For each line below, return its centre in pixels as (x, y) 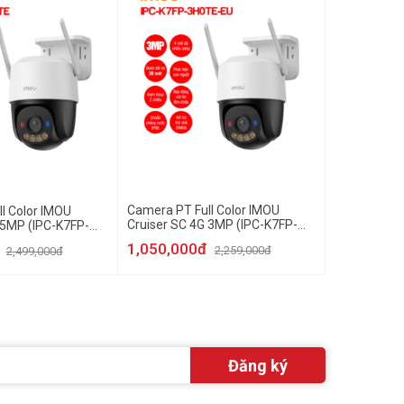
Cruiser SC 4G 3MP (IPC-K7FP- (212, 225)
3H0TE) (148, 239)
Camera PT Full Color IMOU (203, 210)
